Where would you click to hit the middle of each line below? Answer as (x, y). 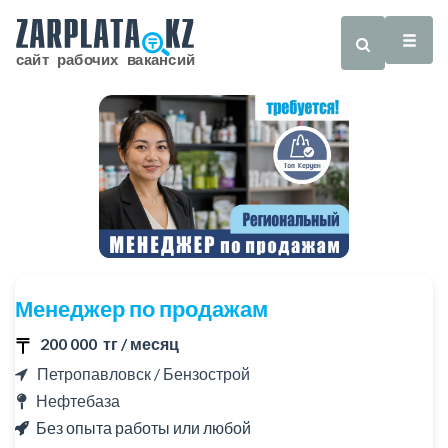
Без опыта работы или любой (143, 427)
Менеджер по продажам (141, 309)
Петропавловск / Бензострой (139, 373)
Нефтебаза (78, 400)
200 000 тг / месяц (109, 343)
